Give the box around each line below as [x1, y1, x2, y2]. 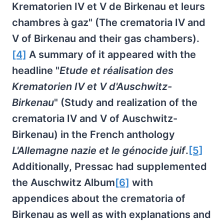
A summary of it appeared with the [26, 48, 196, 60]
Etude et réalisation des [59, 64, 173, 76]
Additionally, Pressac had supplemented [12, 160, 207, 172]
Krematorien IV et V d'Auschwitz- [12, 80, 172, 92]
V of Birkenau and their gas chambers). [12, 32, 199, 44]
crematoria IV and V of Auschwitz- [12, 112, 177, 124]
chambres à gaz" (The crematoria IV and [12, 16, 205, 28]
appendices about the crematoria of [12, 192, 185, 204]
